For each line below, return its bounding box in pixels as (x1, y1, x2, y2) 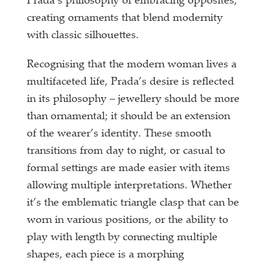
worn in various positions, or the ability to (27, 215, 229, 226)
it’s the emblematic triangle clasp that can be (27, 197, 240, 209)
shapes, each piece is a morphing (27, 249, 185, 260)
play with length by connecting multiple (27, 232, 218, 243)
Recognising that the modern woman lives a (27, 59, 237, 70)
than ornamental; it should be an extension (27, 111, 231, 122)
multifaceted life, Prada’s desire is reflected (27, 76, 235, 88)
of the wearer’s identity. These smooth (27, 128, 212, 139)
